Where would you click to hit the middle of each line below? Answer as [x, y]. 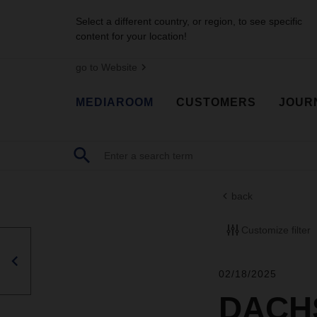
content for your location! [131, 36]
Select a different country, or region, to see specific [189, 21]
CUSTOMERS [216, 102]
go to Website [106, 67]
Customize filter [276, 230]
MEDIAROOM [115, 102]
